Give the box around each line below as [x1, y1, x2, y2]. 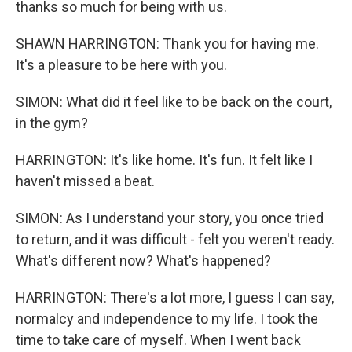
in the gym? [16, 115, 88, 131]
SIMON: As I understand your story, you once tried [16, 210, 324, 226]
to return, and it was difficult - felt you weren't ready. [16, 231, 335, 247]
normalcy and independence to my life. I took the [16, 310, 318, 327]
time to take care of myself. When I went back [16, 332, 301, 348]
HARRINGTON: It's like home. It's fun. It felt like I [16, 152, 313, 168]
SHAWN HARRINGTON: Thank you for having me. [16, 35, 319, 52]
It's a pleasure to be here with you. [16, 57, 227, 73]
